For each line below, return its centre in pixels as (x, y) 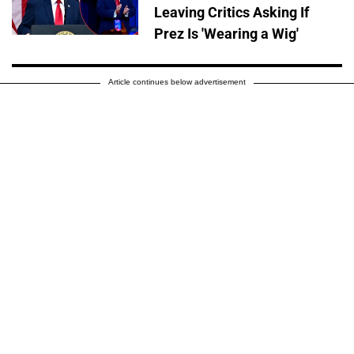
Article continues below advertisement (177, 81)
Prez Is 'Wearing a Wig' (226, 33)
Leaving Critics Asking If (232, 12)
